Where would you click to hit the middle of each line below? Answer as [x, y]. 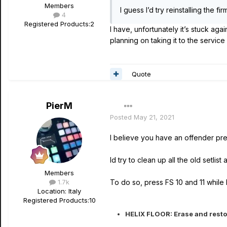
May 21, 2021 [154, 117]
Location [51, 191]
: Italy [73, 191]
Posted [122, 117]
